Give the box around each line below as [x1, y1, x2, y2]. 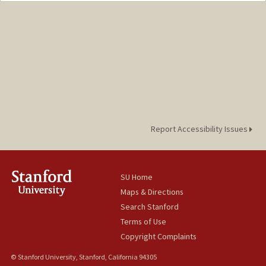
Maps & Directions [121, 186, 184, 198]
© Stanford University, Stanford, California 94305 [10, 252, 157, 262]
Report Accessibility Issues [150, 123, 249, 135]
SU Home [121, 172, 153, 183]
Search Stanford [121, 201, 179, 213]
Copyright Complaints [121, 231, 197, 242]
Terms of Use [121, 216, 167, 227]
